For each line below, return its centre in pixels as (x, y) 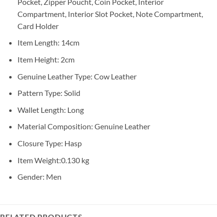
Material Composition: (56, 126)
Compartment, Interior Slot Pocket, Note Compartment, (110, 14)
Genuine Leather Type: (55, 76)
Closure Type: (41, 143)
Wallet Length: (42, 109)
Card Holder (38, 26)
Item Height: (39, 60)
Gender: (31, 177)
